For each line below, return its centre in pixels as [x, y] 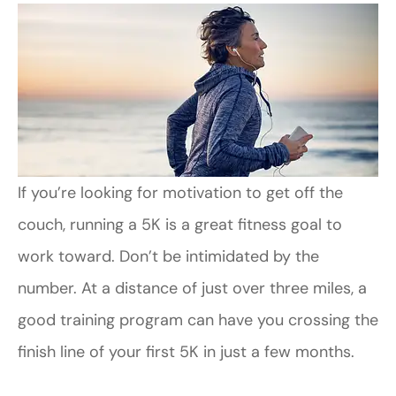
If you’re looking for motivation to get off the [180, 193]
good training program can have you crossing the [198, 320]
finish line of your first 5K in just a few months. [186, 352]
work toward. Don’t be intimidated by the [168, 257]
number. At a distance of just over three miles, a [192, 289]
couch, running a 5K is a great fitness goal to [180, 225]
